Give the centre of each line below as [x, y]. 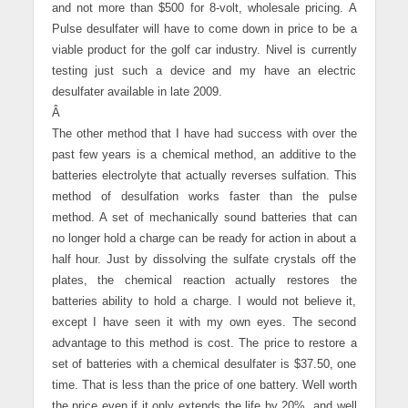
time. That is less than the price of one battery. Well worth [204, 386]
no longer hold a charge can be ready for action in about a [204, 239]
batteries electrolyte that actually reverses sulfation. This [204, 176]
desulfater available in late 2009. [137, 92]
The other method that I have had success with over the [204, 134]
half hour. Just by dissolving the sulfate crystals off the [204, 260]
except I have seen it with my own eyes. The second [204, 323]
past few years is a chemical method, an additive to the [204, 155]
